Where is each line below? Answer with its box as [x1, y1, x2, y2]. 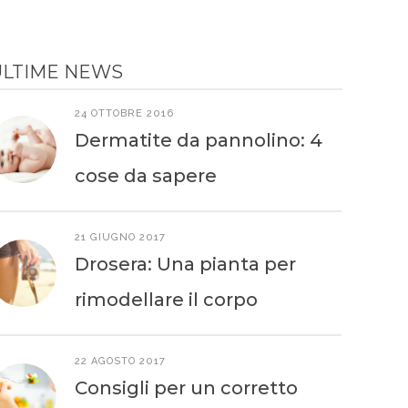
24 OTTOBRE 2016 [74, 107, 174, 119]
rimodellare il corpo [74, 289, 258, 311]
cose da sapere [74, 165, 228, 187]
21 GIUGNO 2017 [74, 231, 166, 243]
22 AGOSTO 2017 [74, 355, 166, 367]
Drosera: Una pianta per [74, 253, 296, 275]
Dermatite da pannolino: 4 [74, 129, 322, 151]
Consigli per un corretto [74, 377, 298, 399]
